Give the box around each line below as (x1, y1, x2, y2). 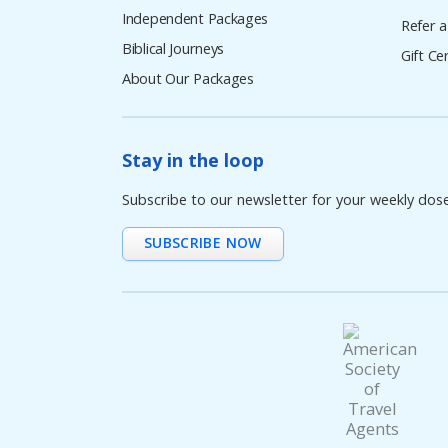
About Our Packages (122, 69, 254, 89)
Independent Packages (122, 9, 269, 29)
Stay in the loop (122, 148, 264, 173)
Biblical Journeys (122, 39, 225, 59)
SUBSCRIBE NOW (144, 233, 262, 253)
